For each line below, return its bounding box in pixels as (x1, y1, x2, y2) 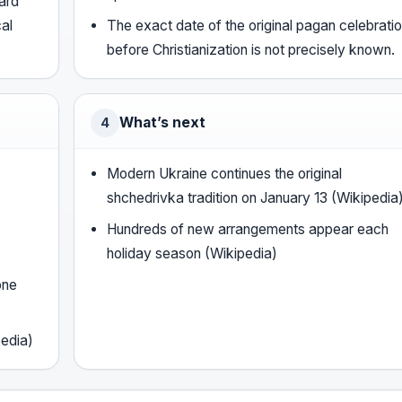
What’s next (119, 114, 205, 132)
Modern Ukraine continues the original (107, 165, 343, 183)
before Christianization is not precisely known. (107, 41, 396, 59)
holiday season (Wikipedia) (107, 245, 278, 263)
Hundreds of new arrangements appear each (107, 221, 389, 239)
